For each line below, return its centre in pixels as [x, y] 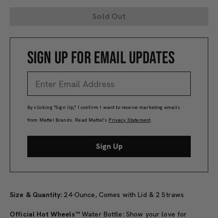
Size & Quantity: [36, 195]
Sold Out [109, 16]
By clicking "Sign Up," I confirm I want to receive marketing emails [104, 107]
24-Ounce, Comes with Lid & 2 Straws [124, 195]
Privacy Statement [130, 120]
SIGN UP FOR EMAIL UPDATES [101, 58]
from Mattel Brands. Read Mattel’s [68, 120]
